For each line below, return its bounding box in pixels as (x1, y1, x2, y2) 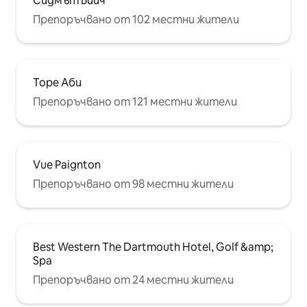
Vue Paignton (33, 158, 101, 173)
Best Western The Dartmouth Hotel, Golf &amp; (33, 240, 273, 255)
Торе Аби (33, 75, 82, 90)
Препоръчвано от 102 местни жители (33, 12, 239, 27)
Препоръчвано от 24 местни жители (33, 273, 234, 288)
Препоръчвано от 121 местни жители (33, 95, 237, 110)
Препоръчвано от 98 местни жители (33, 177, 234, 192)
